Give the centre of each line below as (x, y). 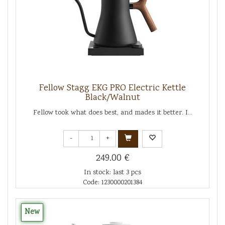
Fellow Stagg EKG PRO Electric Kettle (113, 88)
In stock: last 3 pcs (113, 173)
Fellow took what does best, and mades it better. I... (113, 113)
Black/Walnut (113, 98)
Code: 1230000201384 (113, 183)
